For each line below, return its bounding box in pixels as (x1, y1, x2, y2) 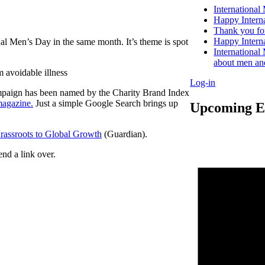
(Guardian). (102, 128, 147, 139)
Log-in (190, 77, 216, 88)
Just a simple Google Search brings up (33, 98, 178, 108)
